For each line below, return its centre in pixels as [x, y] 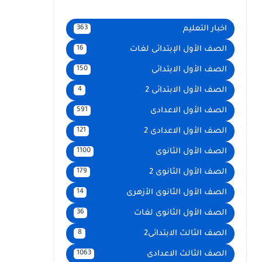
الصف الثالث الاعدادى [187, 254]
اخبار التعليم [205, 29]
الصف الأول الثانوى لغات [180, 213]
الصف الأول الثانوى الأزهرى [177, 192]
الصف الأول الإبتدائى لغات [178, 49]
